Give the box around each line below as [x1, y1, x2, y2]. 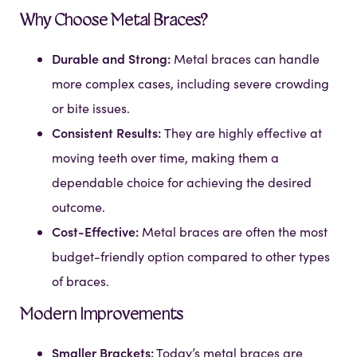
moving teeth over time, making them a [52, 149, 279, 167]
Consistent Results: [52, 124, 164, 142]
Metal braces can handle [171, 50, 320, 68]
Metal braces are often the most [142, 223, 328, 241]
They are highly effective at [164, 124, 322, 142]
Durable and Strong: [52, 49, 171, 68]
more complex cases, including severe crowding [52, 75, 329, 92]
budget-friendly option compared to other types [52, 248, 330, 265]
